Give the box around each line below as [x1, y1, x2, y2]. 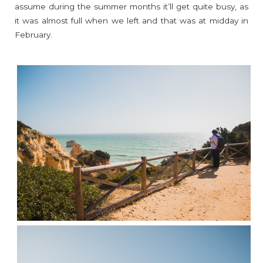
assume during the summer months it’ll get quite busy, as [15, 1, 248, 11]
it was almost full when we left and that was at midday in [15, 15, 248, 25]
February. [15, 29, 52, 39]
